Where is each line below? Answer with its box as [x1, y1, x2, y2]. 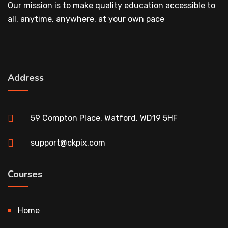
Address [8, 72, 44, 84]
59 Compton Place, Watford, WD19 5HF [31, 113, 178, 123]
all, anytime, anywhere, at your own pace [8, 14, 164, 24]
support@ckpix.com [31, 138, 105, 148]
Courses [8, 168, 42, 180]
